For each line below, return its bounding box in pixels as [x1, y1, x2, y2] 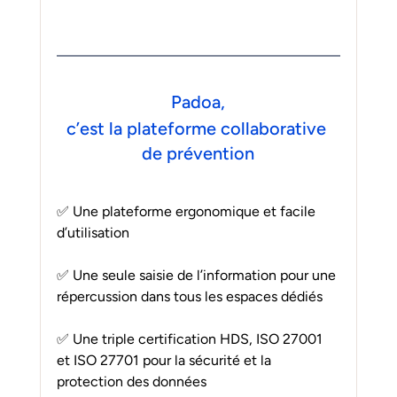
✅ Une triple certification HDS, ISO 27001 [56, 330, 326, 347]
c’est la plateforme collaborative [66, 117, 331, 139]
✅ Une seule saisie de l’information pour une [56, 266, 339, 284]
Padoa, [171, 90, 226, 113]
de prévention [142, 142, 255, 164]
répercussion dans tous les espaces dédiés [56, 287, 323, 305]
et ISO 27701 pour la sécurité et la [56, 351, 275, 369]
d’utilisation [56, 223, 129, 241]
